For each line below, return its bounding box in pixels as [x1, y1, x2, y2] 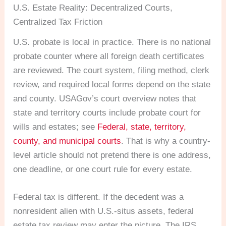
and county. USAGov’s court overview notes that [13, 94, 197, 103]
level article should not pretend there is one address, [13, 150, 211, 160]
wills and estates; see [13, 122, 98, 132]
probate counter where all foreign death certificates [13, 51, 205, 61]
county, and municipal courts [13, 136, 122, 146]
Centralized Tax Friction [13, 17, 103, 27]
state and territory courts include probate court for [13, 108, 201, 118]
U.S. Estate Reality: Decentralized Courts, [13, 3, 173, 13]
